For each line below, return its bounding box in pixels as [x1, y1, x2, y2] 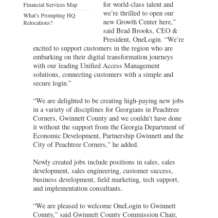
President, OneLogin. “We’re [103, 34, 184, 44]
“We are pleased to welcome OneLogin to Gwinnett [33, 200, 176, 210]
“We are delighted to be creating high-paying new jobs [33, 95, 184, 105]
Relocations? [23, 18, 53, 26]
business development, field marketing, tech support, [33, 174, 179, 184]
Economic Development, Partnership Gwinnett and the [33, 130, 183, 140]
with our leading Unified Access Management [33, 60, 160, 70]
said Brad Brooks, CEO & [103, 25, 178, 35]
